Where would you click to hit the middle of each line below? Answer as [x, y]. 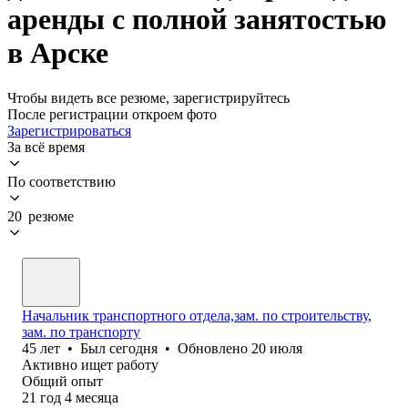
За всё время [46, 147]
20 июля [277, 348]
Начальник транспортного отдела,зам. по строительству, [197, 315]
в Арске [58, 53]
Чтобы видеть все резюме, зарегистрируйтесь [148, 97]
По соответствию [61, 181]
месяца [97, 397]
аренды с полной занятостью [197, 20]
